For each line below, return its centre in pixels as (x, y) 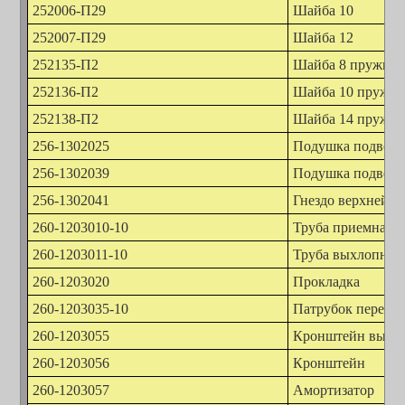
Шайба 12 (323, 38)
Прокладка (326, 282)
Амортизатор (334, 391)
